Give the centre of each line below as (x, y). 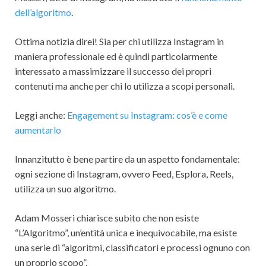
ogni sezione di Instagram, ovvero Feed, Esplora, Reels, (124, 173)
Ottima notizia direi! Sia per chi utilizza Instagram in (119, 41)
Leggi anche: (41, 115)
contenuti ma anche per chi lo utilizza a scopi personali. (125, 85)
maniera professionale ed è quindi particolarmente (116, 56)
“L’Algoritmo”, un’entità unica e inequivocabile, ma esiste (126, 232)
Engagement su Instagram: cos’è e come (147, 115)
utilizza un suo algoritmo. (65, 188)
